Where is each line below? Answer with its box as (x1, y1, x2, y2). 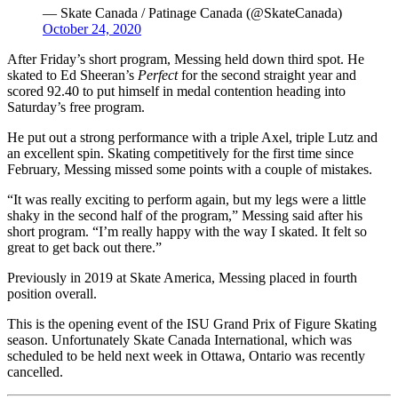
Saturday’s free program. (7, 99, 145, 115)
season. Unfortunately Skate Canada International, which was (7, 331, 352, 347)
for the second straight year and (178, 67, 356, 83)
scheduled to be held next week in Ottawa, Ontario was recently (7, 347, 365, 363)
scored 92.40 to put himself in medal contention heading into (7, 83, 346, 99)
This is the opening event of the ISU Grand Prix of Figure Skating (7, 315, 377, 331)
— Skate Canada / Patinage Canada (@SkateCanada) (43, 4, 342, 20)
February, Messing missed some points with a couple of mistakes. (7, 161, 372, 177)
